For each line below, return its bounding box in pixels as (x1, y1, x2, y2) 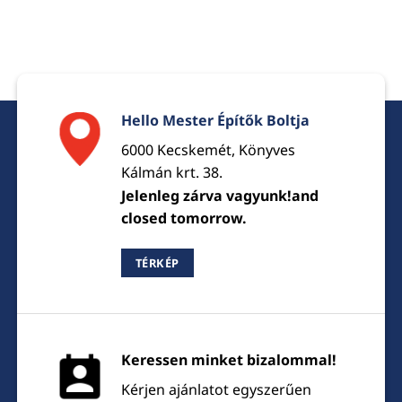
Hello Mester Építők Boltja (120, 109, 310, 130)
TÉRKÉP (135, 254, 179, 271)
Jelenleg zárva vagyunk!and (120, 185, 319, 205)
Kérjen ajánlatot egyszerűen (120, 379, 311, 399)
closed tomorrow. (120, 207, 247, 228)
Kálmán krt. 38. (120, 162, 223, 182)
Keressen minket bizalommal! (120, 349, 336, 370)
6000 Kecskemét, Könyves (120, 139, 295, 160)
